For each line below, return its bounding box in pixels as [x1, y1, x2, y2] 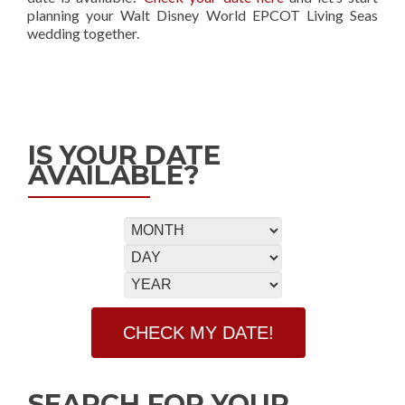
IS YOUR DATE [28, 139, 221, 171]
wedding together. [27, 24, 139, 42]
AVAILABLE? [28, 159, 200, 191]
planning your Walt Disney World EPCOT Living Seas [27, 6, 378, 24]
